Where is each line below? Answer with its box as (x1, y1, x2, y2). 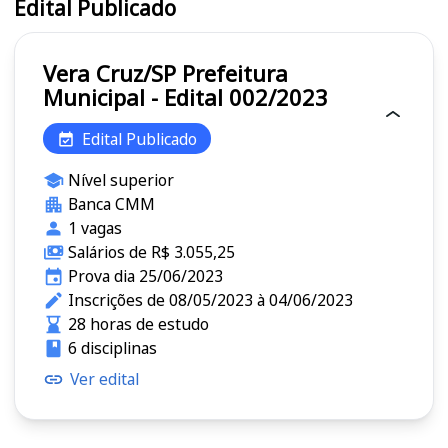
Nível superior (67, 169, 174, 192)
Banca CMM (67, 193, 155, 216)
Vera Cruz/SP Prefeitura (43, 58, 182, 89)
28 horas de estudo (67, 313, 209, 336)
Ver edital (70, 368, 139, 391)
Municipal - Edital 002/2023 (43, 82, 328, 113)
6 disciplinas (67, 337, 157, 360)
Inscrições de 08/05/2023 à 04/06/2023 (67, 289, 353, 312)
